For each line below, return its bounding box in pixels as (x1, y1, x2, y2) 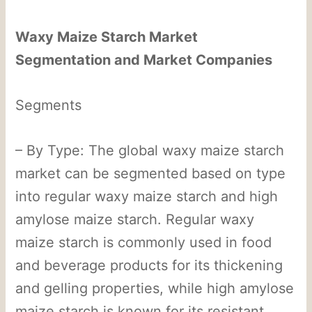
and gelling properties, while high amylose (15, 279, 295, 297)
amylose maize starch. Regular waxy (15, 210, 255, 228)
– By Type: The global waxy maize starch (15, 141, 285, 159)
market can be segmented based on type (15, 164, 286, 182)
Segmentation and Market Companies (15, 51, 273, 68)
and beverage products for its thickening (15, 256, 283, 274)
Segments (15, 96, 82, 114)
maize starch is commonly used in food (15, 233, 272, 251)
